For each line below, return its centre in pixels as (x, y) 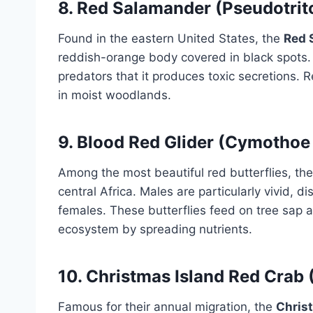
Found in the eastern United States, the (171, 38)
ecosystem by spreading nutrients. (155, 229)
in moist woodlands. (115, 95)
